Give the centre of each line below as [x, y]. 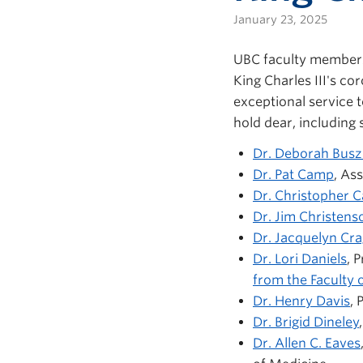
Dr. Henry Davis [301, 301]
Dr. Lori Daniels [300, 259]
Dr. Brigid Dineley [306, 322]
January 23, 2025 [280, 19]
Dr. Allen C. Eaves [307, 343]
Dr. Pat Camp [293, 175]
